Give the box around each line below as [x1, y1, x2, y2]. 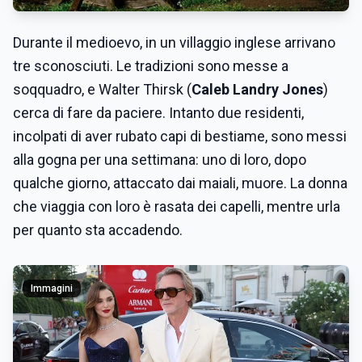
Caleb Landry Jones [192, 81, 323, 98]
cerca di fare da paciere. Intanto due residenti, [13, 104, 304, 121]
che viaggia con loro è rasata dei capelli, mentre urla [13, 198, 340, 215]
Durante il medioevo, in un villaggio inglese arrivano [13, 34, 335, 51]
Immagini [31, 283, 73, 294]
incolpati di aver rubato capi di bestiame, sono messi [13, 128, 347, 145]
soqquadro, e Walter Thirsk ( [13, 81, 192, 98]
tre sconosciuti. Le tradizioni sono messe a [13, 57, 288, 74]
